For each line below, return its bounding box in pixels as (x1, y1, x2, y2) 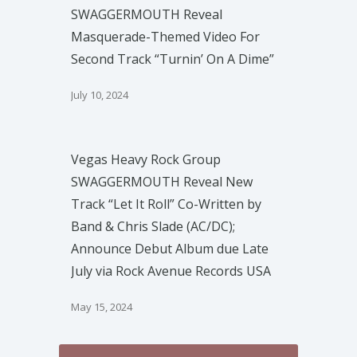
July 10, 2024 (71, 87, 128, 102)
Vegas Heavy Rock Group (71, 150, 221, 168)
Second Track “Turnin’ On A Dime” (71, 49, 274, 68)
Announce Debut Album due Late (71, 239, 269, 257)
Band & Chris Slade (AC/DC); (71, 217, 235, 235)
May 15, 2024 (71, 299, 132, 314)
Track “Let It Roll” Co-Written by (71, 194, 261, 213)
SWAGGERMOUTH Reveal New (71, 172, 253, 190)
